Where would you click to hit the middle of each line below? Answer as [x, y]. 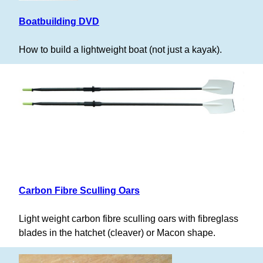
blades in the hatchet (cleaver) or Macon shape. [117, 233]
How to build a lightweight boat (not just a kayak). [120, 50]
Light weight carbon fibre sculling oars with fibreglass [129, 219]
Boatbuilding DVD [59, 22]
